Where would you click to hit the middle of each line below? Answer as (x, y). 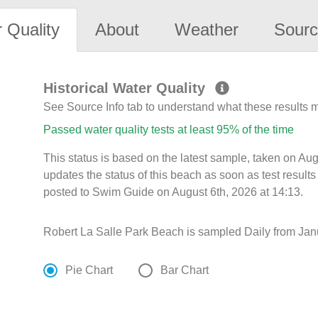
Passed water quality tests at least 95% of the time (169, 130)
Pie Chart (89, 270)
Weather (207, 30)
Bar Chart (185, 270)
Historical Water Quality (127, 88)
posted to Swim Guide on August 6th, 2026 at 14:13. (174, 192)
